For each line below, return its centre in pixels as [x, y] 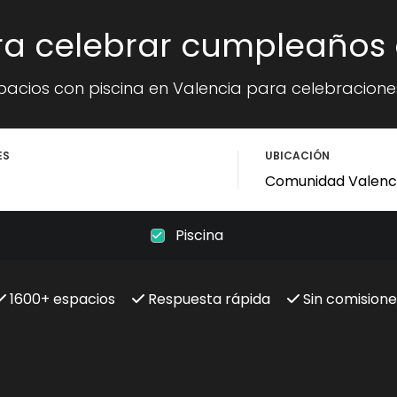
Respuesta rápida [207, 299]
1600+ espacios [60, 299]
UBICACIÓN [297, 156]
